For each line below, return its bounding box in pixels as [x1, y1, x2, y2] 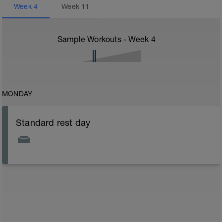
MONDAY [2, 90, 33, 98]
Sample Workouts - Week [57, 35, 151, 44]
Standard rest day [16, 117, 91, 128]
